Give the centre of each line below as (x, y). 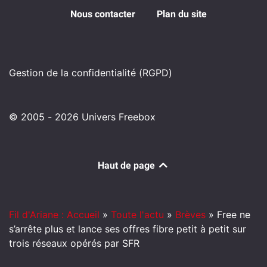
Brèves (190, 215)
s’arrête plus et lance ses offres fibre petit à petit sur (128, 229)
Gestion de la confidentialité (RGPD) (91, 73)
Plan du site (181, 14)
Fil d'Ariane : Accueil (54, 215)
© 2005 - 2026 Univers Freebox (82, 117)
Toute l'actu (137, 215)
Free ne (234, 215)
